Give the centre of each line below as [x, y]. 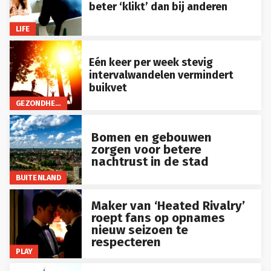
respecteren [126, 237]
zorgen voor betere [146, 145]
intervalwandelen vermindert [161, 70]
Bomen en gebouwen [151, 133]
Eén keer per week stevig [151, 57]
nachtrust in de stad [150, 157]
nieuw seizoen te [139, 225]
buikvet [108, 83]
